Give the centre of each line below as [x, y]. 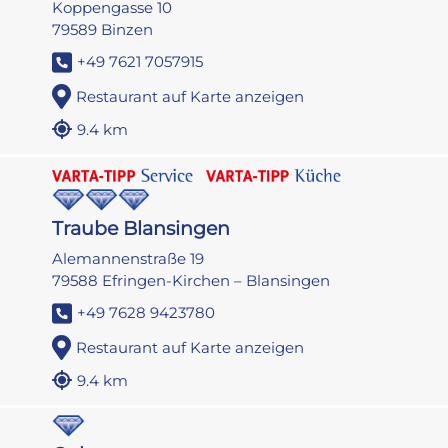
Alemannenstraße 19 [128, 259]
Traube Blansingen [141, 229]
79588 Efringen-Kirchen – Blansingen [191, 281]
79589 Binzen [103, 30]
